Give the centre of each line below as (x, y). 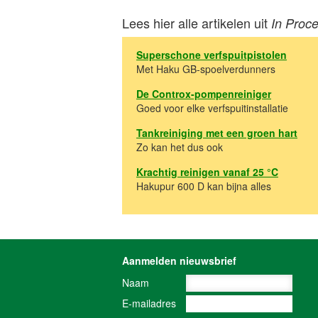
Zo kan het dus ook (180, 147)
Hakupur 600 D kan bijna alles (204, 186)
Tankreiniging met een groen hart (217, 132)
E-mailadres (149, 303)
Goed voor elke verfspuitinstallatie (212, 108)
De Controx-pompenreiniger (204, 93)
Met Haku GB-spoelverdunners (206, 68)
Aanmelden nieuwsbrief (179, 260)
